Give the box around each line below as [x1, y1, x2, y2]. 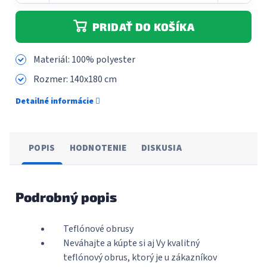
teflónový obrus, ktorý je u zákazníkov [63, 251, 217, 264]
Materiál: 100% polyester [33, 53, 135, 66]
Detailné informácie [15, 95, 94, 107]
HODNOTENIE [69, 142, 127, 154]
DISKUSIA [141, 142, 182, 154]
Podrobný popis [15, 189, 117, 204]
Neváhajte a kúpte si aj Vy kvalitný [63, 237, 200, 250]
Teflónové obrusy [63, 222, 133, 235]
